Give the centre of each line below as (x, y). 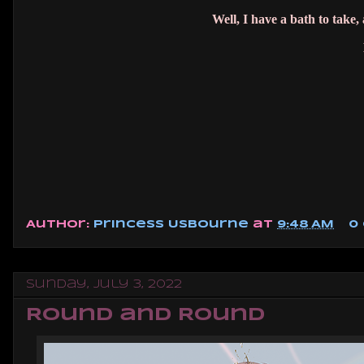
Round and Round (145, 315)
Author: (60, 225)
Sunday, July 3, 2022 (104, 284)
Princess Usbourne (173, 225)
